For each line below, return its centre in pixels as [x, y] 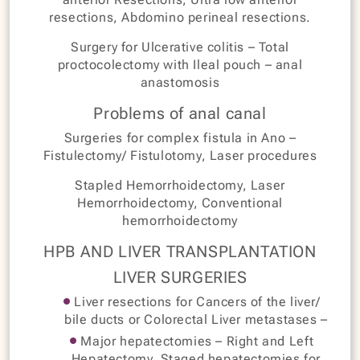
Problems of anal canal [180, 113]
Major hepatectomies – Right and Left [195, 341]
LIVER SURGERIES [180, 277]
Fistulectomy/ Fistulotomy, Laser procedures [180, 155]
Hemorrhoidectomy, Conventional [180, 202]
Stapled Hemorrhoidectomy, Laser [180, 185]
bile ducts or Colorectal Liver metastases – [196, 319]
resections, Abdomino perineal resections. [180, 17]
